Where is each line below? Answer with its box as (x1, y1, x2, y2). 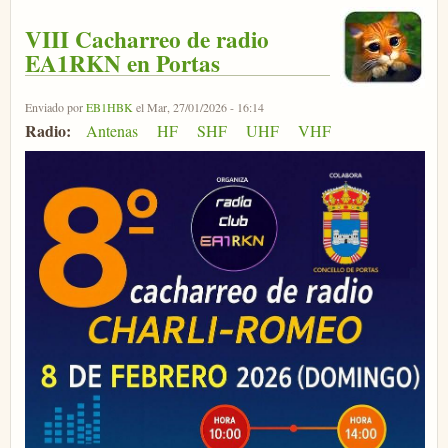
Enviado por (25, 98, 86, 115)
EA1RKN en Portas (25, 45, 220, 80)
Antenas (85, 119, 138, 141)
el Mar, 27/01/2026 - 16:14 (133, 98, 264, 115)
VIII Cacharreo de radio (25, 21, 269, 56)
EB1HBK (86, 98, 133, 115)
